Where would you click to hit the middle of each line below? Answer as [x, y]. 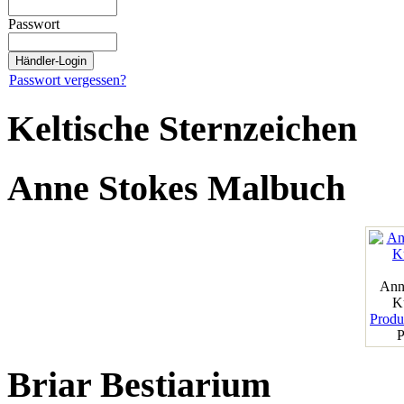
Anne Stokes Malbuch [176, 188]
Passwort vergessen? [68, 80]
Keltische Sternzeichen [182, 129]
